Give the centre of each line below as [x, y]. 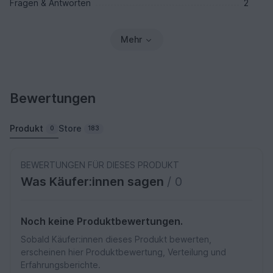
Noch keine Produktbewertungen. [102, 222]
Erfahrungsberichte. [61, 265]
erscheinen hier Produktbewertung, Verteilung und [123, 252]
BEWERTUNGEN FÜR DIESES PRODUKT [100, 165]
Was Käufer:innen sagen [94, 182]
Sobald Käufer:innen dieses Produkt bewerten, [116, 239]
